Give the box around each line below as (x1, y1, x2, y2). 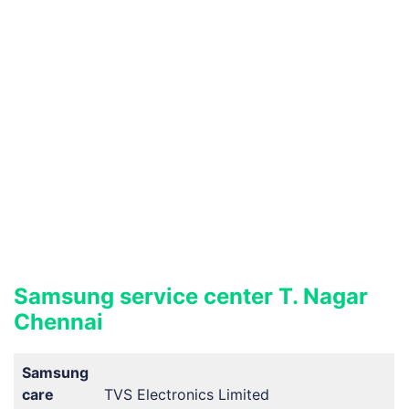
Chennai (14, 308, 103, 335)
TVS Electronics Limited (104, 384, 269, 404)
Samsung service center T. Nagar (14, 282, 368, 309)
